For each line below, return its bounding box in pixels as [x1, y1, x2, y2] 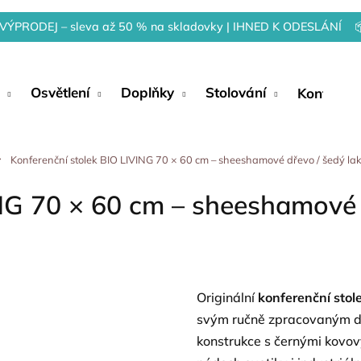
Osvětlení [31, 84, 89, 101]
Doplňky [121, 84, 174, 101]
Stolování [205, 84, 266, 101]
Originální [197, 289, 258, 305]
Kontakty [297, 84, 355, 102]
